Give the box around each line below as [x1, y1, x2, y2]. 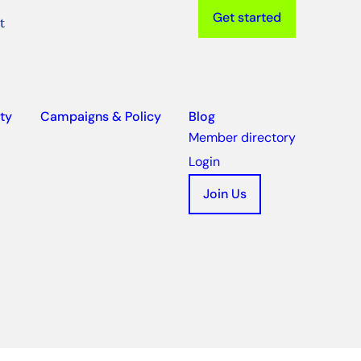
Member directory [189, 129, 297, 147]
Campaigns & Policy [39, 108, 161, 126]
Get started [213, 9, 282, 27]
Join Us [203, 185, 247, 203]
